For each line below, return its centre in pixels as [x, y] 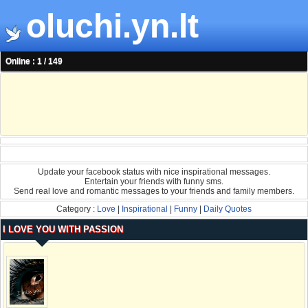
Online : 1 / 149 [34, 62]
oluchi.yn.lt [112, 26]
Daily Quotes [228, 209]
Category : [77, 209]
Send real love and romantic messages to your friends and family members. [154, 191]
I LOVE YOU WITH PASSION [63, 230]
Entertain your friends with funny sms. [154, 182]
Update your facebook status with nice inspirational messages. [154, 172]
